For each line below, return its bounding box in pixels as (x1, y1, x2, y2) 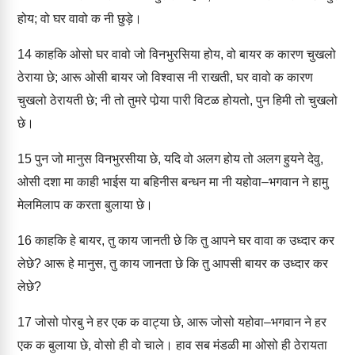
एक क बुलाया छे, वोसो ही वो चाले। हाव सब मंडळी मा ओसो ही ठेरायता (17, 338, 327, 352)
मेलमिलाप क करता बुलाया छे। (17, 198, 153, 212)
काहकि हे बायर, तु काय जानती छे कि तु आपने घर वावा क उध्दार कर (32, 234, 334, 247)
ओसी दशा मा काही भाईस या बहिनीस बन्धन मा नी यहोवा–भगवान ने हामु (17, 175, 328, 189)
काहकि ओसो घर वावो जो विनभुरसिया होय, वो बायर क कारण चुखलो (32, 48, 336, 61)
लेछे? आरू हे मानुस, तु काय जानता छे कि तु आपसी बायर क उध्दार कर (17, 257, 328, 270)
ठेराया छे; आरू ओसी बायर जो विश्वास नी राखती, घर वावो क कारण (17, 71, 313, 84)
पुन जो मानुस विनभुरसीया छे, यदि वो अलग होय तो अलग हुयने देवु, (32, 152, 323, 166)
